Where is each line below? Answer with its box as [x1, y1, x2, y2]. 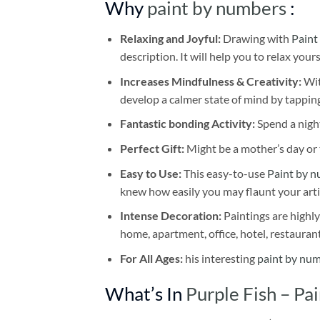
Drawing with [222, 31, 291, 46]
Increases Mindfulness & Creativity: [119, 74, 301, 88]
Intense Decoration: [119, 209, 224, 223]
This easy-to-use [181, 166, 267, 180]
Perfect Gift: [119, 141, 184, 156]
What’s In [105, 282, 186, 304]
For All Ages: [119, 251, 185, 265]
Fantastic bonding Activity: [119, 116, 255, 131]
